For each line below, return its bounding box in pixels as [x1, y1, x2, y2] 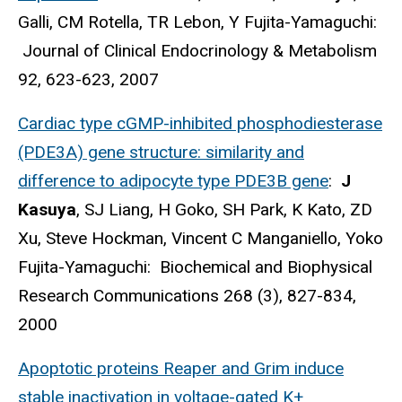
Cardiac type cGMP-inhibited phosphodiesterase [18, 112, 382, 134]
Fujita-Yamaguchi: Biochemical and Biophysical [18, 256, 372, 277]
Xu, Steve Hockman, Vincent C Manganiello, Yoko [18, 227, 383, 249]
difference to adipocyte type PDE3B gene [18, 170, 328, 191]
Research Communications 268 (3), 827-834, [18, 284, 356, 306]
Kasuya [18, 198, 76, 220]
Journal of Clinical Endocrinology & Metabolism [18, 40, 377, 62]
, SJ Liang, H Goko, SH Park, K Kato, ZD [76, 198, 372, 220]
